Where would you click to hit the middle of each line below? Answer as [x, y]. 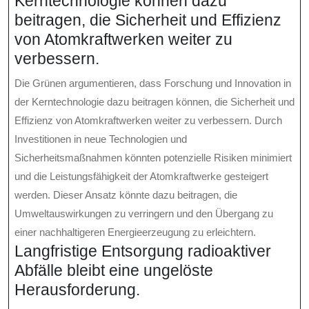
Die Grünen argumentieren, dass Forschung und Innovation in [153, 83]
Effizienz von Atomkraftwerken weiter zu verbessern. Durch [148, 121]
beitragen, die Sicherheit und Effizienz [148, 20]
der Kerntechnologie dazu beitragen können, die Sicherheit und [154, 102]
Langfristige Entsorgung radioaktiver [143, 251]
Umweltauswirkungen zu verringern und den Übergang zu [144, 214]
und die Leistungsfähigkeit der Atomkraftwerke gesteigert [141, 177]
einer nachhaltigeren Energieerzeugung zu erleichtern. [135, 232]
